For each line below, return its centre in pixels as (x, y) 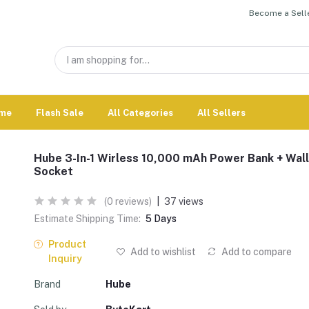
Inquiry (65, 259)
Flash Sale (60, 112)
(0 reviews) (128, 201)
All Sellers (221, 112)
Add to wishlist (162, 251)
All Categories (140, 112)
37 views (184, 201)
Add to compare (255, 251)
